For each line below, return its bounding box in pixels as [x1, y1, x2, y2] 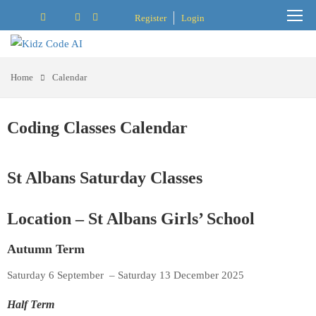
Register [135, 13, 167, 23]
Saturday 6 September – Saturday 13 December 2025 [7, 269, 244, 281]
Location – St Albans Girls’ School [7, 209, 259, 228]
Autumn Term [7, 242, 85, 256]
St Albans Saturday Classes [7, 169, 202, 187]
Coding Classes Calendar [7, 119, 188, 137]
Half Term [7, 298, 54, 310]
